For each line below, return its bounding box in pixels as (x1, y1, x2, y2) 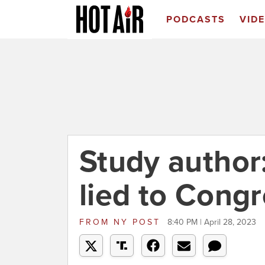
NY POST (109, 217, 164, 227)
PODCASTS (166, 14, 225, 25)
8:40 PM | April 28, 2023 (167, 217, 256, 227)
